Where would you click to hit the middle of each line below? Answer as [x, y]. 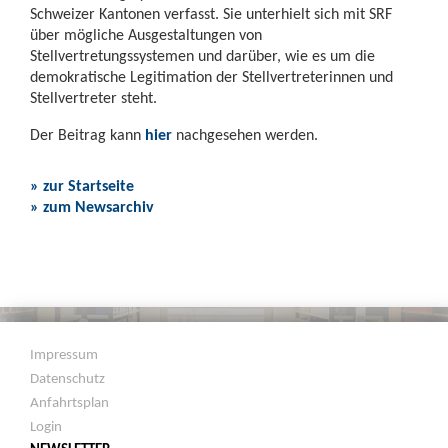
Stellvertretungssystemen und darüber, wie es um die [202, 55]
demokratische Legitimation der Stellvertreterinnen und [211, 76]
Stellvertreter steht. [95, 97]
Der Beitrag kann [87, 134]
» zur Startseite [82, 185]
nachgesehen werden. [249, 134]
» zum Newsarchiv [92, 206]
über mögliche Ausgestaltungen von [146, 34]
